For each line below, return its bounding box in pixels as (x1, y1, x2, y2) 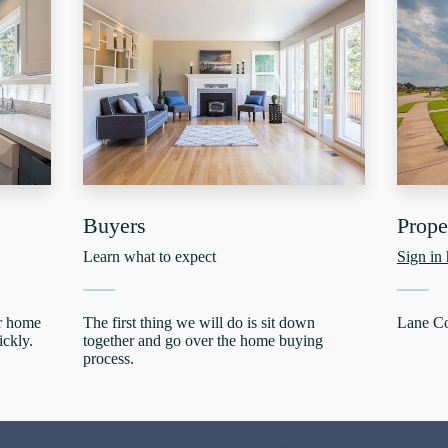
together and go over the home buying (83, 332, 324, 350)
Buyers (83, 213, 147, 239)
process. (83, 350, 135, 368)
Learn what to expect (83, 248, 217, 266)
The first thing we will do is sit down (83, 314, 316, 332)
